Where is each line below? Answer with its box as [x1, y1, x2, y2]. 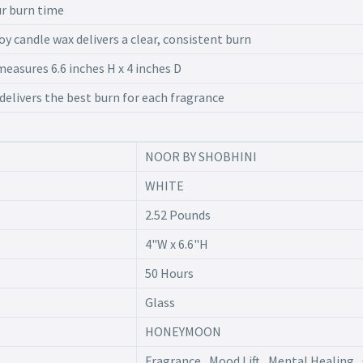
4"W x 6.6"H [144, 236, 208, 253]
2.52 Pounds [144, 207, 211, 224]
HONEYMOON [144, 323, 221, 340]
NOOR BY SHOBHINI [144, 148, 257, 165]
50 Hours [144, 265, 194, 282]
